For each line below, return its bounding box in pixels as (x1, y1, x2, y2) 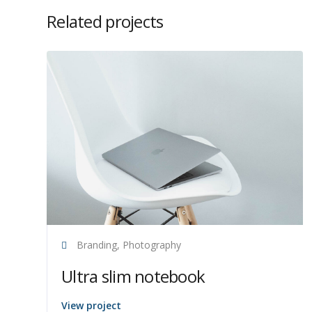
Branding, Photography (74, 238, 181, 251)
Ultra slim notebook (61, 265, 205, 288)
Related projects (47, 10, 164, 33)
